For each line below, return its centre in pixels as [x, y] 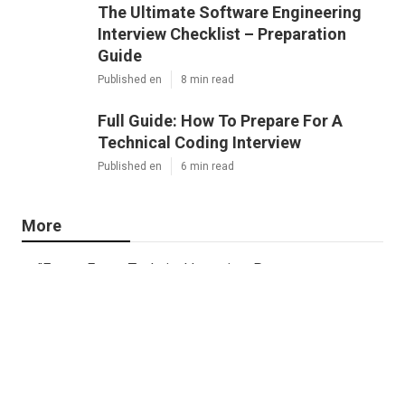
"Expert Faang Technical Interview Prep [161, 269]
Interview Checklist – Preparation [222, 34]
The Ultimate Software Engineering [230, 13]
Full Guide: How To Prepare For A [220, 121]
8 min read [207, 80]
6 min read [207, 167]
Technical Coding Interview [199, 143]
